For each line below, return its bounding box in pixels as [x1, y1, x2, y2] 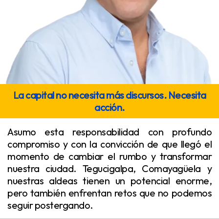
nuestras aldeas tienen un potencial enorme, [7, 175, 212, 187]
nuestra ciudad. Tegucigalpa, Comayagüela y [7, 162, 212, 175]
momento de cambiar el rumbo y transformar [7, 150, 212, 163]
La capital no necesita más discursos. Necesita [13, 89, 206, 102]
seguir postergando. [7, 199, 93, 212]
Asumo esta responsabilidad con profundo [7, 126, 212, 138]
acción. [94, 101, 125, 114]
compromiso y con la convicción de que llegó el [7, 138, 212, 151]
